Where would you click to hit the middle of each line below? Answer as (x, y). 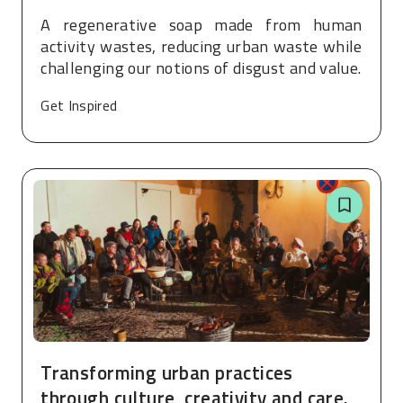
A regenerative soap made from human (201, 25)
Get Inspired (79, 106)
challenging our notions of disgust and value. (201, 68)
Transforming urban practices (167, 372)
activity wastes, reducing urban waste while (201, 47)
